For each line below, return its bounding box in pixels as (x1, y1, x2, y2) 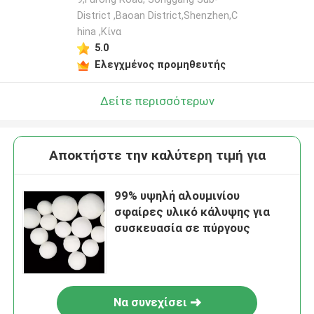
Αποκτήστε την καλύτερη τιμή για (48, 147, 266, 164)
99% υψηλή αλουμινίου (114, 189, 240, 203)
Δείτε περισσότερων (100, 93, 214, 108)
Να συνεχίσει (113, 295, 187, 310)
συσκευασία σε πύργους (114, 221, 251, 235)
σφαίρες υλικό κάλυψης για (114, 205, 271, 219)
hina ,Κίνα (76, 26, 121, 38)
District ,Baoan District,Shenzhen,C (76, 10, 238, 22)
